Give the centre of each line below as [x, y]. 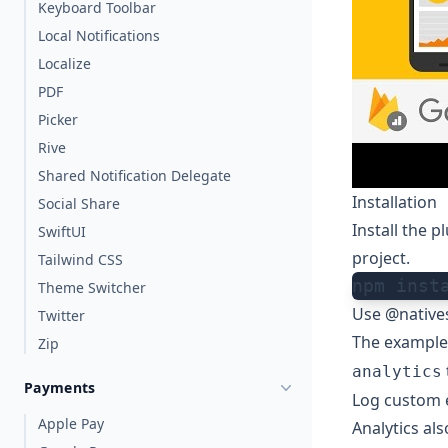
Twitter [61, 315]
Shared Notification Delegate [134, 175]
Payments [60, 387]
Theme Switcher [92, 287]
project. [381, 258]
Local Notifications [99, 35]
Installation [394, 202]
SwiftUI [62, 231]
